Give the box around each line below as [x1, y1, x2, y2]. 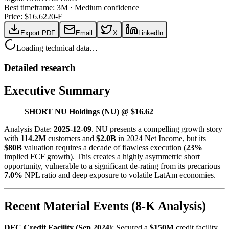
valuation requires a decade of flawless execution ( [22, 143, 186, 152]
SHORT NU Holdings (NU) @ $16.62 [25, 107, 153, 117]
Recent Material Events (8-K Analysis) [4, 199, 206, 213]
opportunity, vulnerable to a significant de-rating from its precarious [4, 162, 220, 171]
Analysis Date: [4, 125, 54, 134]
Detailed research [4, 62, 76, 73]
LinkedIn [138, 29, 163, 37]
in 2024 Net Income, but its [116, 134, 206, 143]
